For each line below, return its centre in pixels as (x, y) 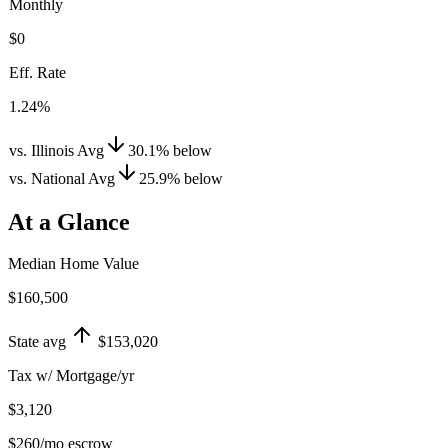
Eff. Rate (37, 72)
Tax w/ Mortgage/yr (71, 376)
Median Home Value (73, 264)
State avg (37, 342)
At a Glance (69, 221)
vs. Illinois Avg (56, 150)
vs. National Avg (62, 178)
